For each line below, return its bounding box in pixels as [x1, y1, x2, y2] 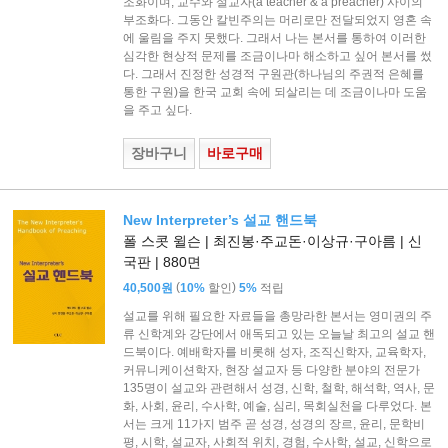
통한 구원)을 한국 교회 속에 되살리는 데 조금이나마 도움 [122, 85, 427, 100]
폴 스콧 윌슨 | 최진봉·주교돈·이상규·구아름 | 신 [122, 233, 422, 250]
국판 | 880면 [122, 254, 201, 271]
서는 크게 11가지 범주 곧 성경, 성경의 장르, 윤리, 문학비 [122, 416, 425, 431]
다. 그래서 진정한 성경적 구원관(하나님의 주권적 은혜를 [122, 67, 424, 82]
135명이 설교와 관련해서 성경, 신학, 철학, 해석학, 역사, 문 [122, 380, 435, 395]
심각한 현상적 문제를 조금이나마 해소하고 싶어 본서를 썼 [122, 49, 432, 64]
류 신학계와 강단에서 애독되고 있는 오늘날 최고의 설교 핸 [122, 326, 435, 341]
